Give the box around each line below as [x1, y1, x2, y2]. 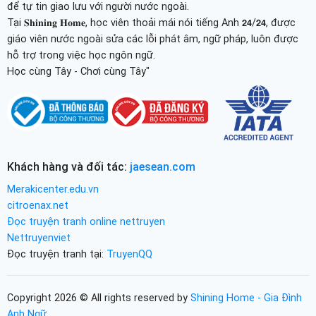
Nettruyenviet [6, 231, 71, 244]
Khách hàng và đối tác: [6, 159, 130, 174]
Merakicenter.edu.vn [6, 183, 99, 195]
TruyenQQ [106, 248, 152, 260]
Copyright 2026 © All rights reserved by [6, 291, 190, 304]
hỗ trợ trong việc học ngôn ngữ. [6, 49, 155, 61]
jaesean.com [129, 159, 195, 174]
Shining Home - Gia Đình [190, 291, 302, 304]
